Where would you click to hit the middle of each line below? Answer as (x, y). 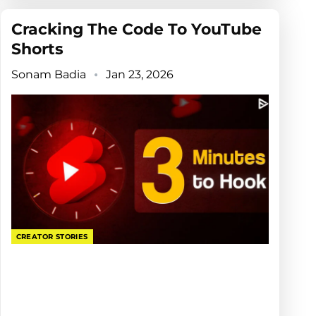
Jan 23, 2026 (139, 75)
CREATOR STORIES (52, 236)
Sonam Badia (50, 75)
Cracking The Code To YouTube (136, 30)
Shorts (37, 49)
